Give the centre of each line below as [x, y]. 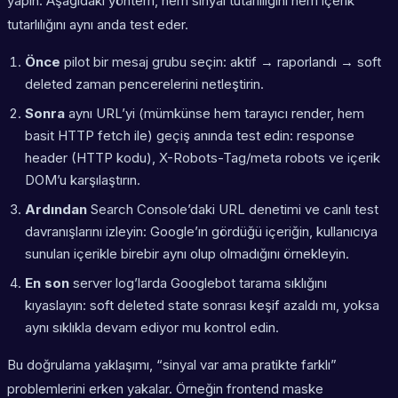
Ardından [56, 210]
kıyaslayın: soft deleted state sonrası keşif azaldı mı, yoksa [202, 306]
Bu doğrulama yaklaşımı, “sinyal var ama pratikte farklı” [172, 365]
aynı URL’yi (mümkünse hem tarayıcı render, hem [215, 114]
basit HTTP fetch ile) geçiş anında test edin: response [190, 136]
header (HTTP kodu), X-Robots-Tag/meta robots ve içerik [203, 158]
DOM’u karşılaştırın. [83, 180]
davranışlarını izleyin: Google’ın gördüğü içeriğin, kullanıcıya [201, 232]
